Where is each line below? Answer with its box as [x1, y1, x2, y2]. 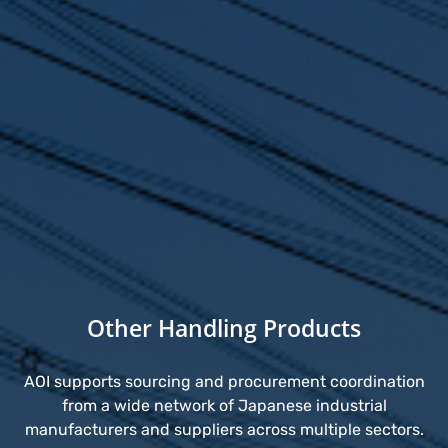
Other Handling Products [87, 312, 361, 345]
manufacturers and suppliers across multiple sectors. [24, 420, 424, 440]
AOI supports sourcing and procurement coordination [23, 372, 425, 392]
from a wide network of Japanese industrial [61, 396, 387, 416]
